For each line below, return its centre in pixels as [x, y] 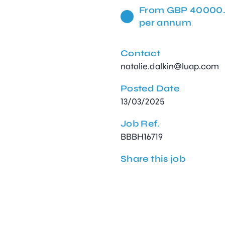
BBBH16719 [142, 137]
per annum [165, 23]
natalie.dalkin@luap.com [170, 67]
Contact [141, 53]
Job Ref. [140, 124]
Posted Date [150, 89]
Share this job [153, 159]
